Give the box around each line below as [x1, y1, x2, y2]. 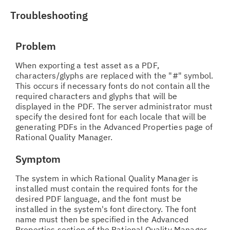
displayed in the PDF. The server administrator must [15, 101, 213, 111]
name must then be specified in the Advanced [15, 214, 188, 224]
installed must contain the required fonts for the [15, 183, 198, 194]
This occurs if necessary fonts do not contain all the [15, 81, 210, 91]
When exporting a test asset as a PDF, [15, 60, 159, 70]
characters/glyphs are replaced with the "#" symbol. [15, 70, 214, 81]
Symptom [15, 152, 61, 166]
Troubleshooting [10, 8, 88, 22]
